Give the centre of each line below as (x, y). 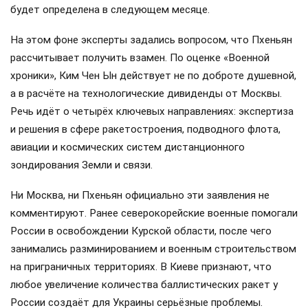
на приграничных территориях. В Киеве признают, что (141, 267)
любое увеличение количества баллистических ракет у (144, 285)
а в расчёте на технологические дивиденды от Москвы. (146, 93)
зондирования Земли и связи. (81, 165)
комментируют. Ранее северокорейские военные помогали (154, 213)
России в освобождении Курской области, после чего (141, 231)
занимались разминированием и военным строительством (153, 249)
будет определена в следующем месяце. (110, 9)
